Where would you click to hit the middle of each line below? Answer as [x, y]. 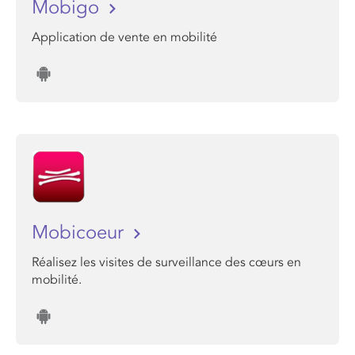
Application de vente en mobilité [124, 37]
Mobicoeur [80, 233]
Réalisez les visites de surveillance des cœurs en [166, 262]
